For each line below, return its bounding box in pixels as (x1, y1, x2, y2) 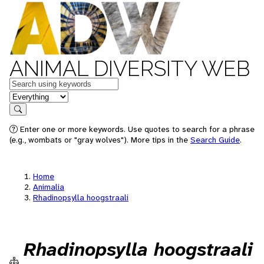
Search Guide (190, 134, 240, 145)
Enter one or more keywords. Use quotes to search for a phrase (18, 124, 255, 134)
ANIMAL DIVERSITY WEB (9, 56, 250, 81)
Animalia (33, 181, 64, 192)
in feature (9, 90, 48, 102)
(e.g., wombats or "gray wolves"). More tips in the (9, 134, 190, 145)
